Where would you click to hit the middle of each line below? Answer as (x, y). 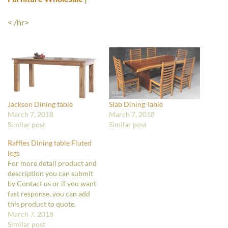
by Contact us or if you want (52, 183)
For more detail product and (52, 163)
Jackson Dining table (40, 104)
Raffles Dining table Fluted (50, 142)
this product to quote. (42, 204)
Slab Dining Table (136, 104)
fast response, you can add (49, 193)
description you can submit (50, 173)
